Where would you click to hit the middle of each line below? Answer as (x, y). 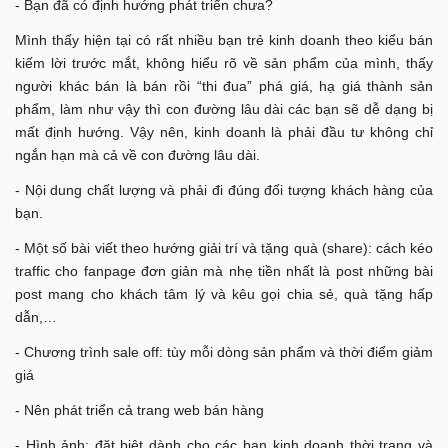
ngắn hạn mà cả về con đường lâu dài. (137, 154)
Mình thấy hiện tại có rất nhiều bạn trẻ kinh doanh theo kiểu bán (224, 39)
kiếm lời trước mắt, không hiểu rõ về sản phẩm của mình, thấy (224, 62)
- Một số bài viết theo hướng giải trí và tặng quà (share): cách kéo (224, 247)
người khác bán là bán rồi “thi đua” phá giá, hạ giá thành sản (224, 85)
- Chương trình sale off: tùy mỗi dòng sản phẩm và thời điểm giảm (224, 351)
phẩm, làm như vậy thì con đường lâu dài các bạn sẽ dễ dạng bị (224, 108)
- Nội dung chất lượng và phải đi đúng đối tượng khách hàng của (224, 189)
